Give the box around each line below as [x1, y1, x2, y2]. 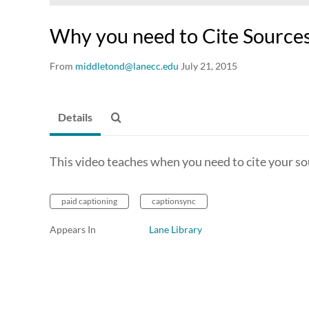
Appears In [50, 223, 96, 236]
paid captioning [61, 196, 117, 207]
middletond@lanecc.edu [75, 60, 179, 72]
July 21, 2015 [181, 60, 237, 72]
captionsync [152, 196, 196, 207]
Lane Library [149, 223, 202, 236]
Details [58, 110, 92, 124]
